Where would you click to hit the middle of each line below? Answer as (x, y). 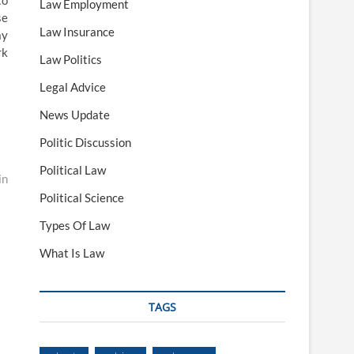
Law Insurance (77, 32)
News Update (75, 115)
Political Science (82, 198)
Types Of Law (75, 226)
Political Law (73, 170)
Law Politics (71, 60)
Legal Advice (73, 87)
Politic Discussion (85, 143)
